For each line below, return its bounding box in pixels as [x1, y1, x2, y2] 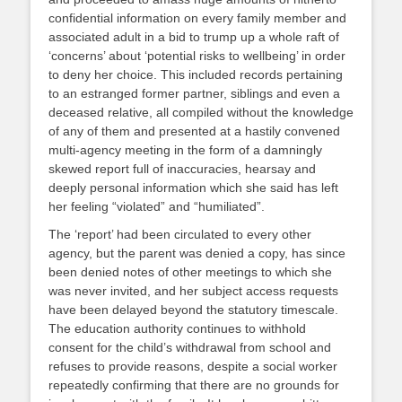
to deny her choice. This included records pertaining [48, 67, 343, 82]
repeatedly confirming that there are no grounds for [48, 378, 339, 392]
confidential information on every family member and [48, 11, 346, 25]
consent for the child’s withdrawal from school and [48, 340, 331, 354]
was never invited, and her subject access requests [48, 284, 338, 298]
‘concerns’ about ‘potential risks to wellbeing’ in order [48, 48, 345, 63]
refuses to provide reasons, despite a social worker [48, 359, 337, 373]
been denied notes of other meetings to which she [48, 265, 332, 279]
